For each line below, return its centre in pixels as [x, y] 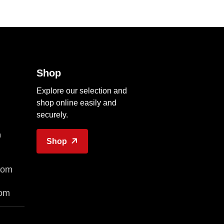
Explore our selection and [82, 91]
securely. [52, 115]
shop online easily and [76, 103]
